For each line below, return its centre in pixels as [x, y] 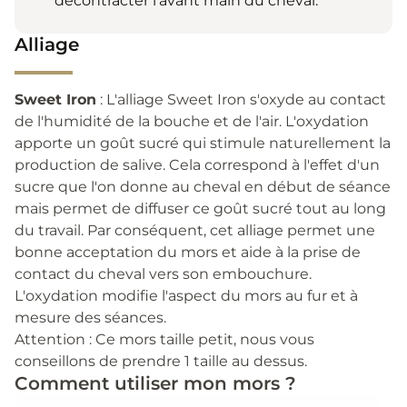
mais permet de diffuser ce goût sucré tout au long [200, 208]
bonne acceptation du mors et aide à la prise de [188, 252]
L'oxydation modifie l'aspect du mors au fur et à [186, 295]
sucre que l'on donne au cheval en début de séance [203, 186]
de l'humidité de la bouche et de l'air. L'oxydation [192, 121]
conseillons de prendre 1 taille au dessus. [161, 361]
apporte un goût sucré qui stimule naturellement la [203, 143]
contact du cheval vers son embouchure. [163, 273]
